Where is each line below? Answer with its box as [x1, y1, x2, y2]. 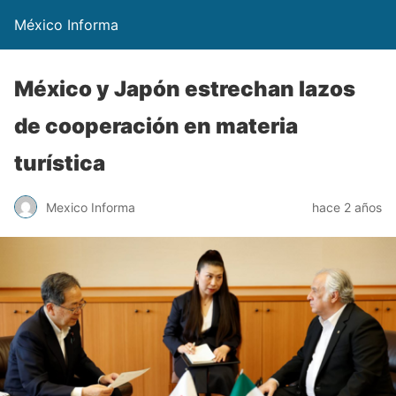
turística [14, 150, 105, 176]
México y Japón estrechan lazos [14, 76, 355, 102]
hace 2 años [312, 199, 382, 215]
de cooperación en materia [14, 113, 298, 139]
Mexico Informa [46, 199, 135, 215]
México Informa [14, 16, 118, 34]
